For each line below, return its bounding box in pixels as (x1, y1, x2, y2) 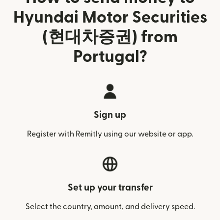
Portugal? (73, 49, 147, 65)
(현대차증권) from (42, 29, 178, 45)
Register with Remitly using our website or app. (27, 130, 193, 138)
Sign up (94, 110, 126, 120)
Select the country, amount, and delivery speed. (25, 203, 195, 211)
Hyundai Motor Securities (13, 9, 207, 26)
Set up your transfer (67, 183, 153, 192)
